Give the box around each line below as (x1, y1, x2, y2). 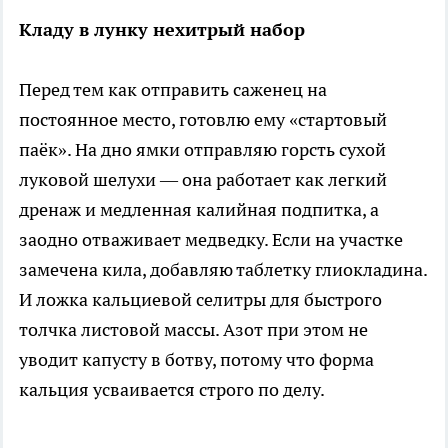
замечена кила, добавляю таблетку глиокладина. (19, 257, 427, 281)
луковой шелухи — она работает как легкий (19, 167, 387, 191)
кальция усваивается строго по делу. (19, 377, 325, 401)
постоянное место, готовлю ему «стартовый (19, 107, 387, 131)
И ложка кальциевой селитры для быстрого (19, 287, 382, 311)
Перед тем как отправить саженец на (19, 77, 327, 101)
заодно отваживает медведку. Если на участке (19, 227, 403, 251)
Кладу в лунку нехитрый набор (19, 17, 305, 41)
